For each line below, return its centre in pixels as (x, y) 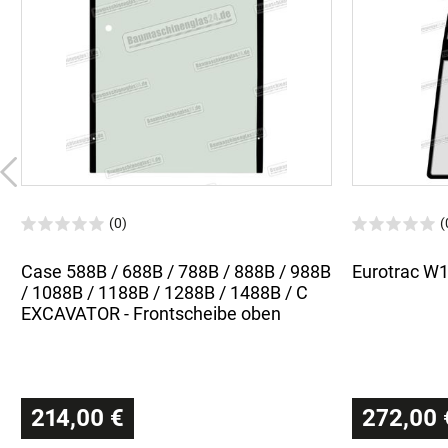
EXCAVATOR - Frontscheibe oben (151, 313)
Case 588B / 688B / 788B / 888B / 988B (176, 271)
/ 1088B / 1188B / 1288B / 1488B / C (164, 292)
